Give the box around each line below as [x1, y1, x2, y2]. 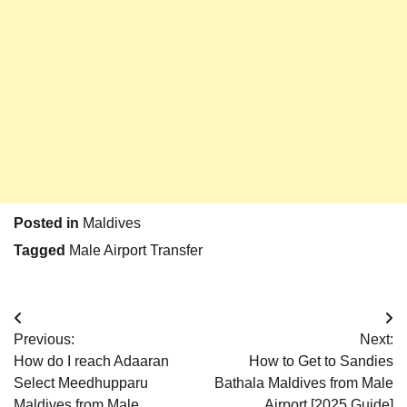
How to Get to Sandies [249, 353, 393, 370]
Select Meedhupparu [14, 375, 148, 392]
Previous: [14, 332, 74, 348]
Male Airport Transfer [69, 243, 203, 259]
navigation [13, 343, 111, 368]
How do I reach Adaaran [14, 353, 169, 370]
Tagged [14, 243, 69, 259]
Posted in [14, 215, 83, 232]
